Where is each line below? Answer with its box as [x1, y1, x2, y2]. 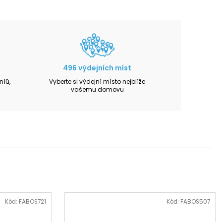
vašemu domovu [70, 85, 124, 94]
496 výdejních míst [63, 62, 132, 73]
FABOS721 [18, 198, 46, 206]
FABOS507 [180, 198, 210, 206]
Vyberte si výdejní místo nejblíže [49, 77, 146, 86]
